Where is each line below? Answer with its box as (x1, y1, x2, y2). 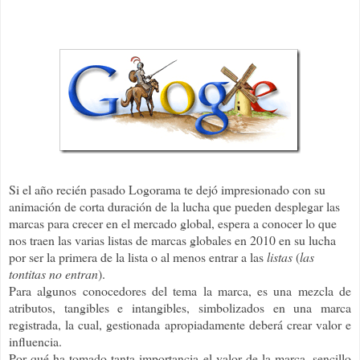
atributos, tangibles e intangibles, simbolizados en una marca (9, 299, 351, 317)
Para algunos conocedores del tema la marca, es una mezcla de (9, 282, 351, 300)
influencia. (9, 333, 62, 350)
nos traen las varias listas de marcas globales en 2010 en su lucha (9, 231, 336, 249)
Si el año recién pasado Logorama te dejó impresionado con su (9, 181, 325, 198)
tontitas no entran (9, 265, 98, 283)
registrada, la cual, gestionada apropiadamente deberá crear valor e (9, 316, 351, 333)
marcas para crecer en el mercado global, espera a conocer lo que (9, 215, 337, 232)
